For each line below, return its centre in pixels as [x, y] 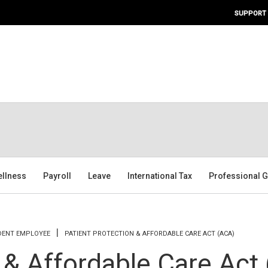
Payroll [57, 176]
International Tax [160, 176]
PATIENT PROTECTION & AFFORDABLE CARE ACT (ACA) [150, 233]
